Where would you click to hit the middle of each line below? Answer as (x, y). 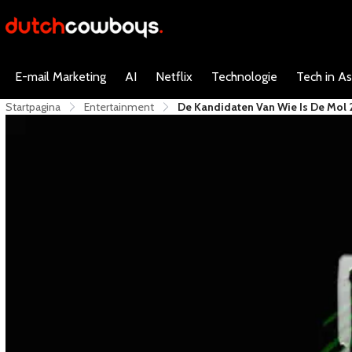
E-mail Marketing (60, 77)
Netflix (174, 77)
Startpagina (33, 107)
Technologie (244, 77)
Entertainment (119, 107)
